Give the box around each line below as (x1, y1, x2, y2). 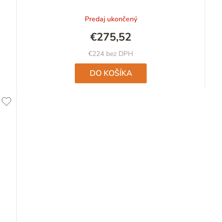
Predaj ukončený (84, 14, 137, 24)
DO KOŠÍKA (89, 68, 132, 79)
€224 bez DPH (88, 49, 134, 59)
